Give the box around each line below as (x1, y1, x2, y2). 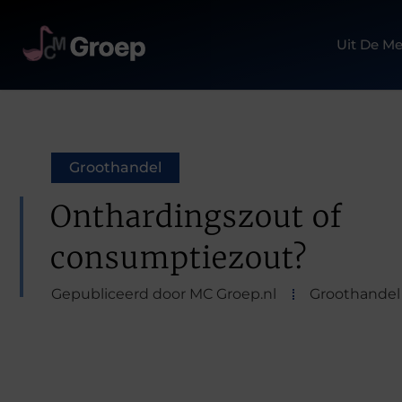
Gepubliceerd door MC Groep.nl (51, 285, 276, 302)
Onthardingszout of (50, 198, 342, 235)
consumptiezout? (50, 240, 308, 276)
